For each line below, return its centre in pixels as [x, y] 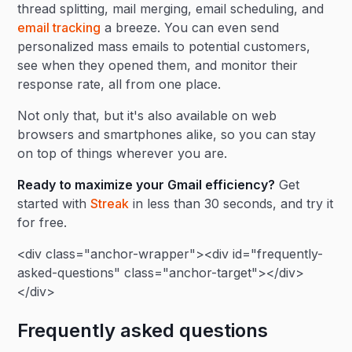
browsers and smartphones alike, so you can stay [167, 134]
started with [54, 203]
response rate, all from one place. [119, 84]
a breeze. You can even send [190, 27]
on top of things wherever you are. [125, 153]
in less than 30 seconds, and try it [231, 203]
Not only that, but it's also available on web [147, 115]
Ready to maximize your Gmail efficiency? [147, 185]
